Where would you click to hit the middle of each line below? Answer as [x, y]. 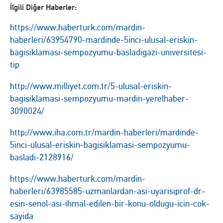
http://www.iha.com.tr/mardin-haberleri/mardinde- [104, 132]
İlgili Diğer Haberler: [43, 7]
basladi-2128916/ [42, 157]
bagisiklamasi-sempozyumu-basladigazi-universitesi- [108, 52]
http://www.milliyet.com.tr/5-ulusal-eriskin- [91, 86]
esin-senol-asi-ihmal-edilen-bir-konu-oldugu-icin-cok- [110, 204]
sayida [22, 216]
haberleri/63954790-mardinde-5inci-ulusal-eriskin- [104, 40]
